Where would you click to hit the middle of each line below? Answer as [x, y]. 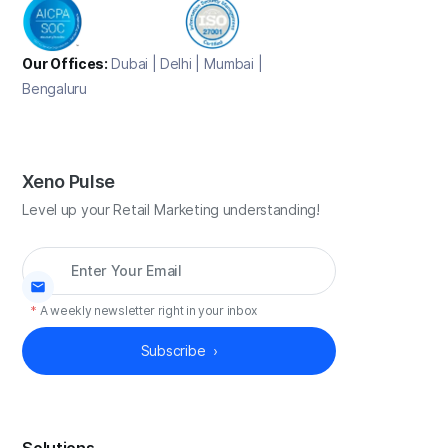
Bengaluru [54, 89]
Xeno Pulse [68, 182]
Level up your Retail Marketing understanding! [171, 210]
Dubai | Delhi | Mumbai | [185, 64]
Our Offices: [65, 64]
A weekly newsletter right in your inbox [148, 311]
